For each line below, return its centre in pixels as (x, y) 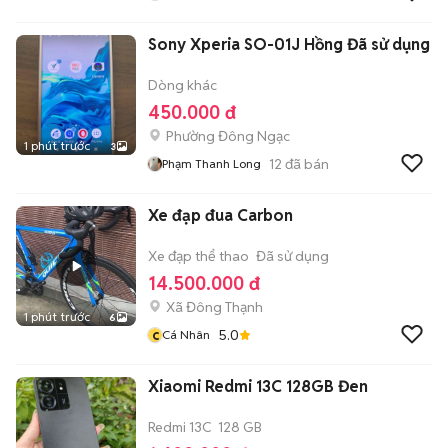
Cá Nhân (186, 334)
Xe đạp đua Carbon (220, 215)
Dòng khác (182, 85)
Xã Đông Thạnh (214, 307)
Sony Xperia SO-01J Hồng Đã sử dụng (289, 44)
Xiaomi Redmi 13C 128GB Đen (258, 386)
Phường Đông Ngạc (228, 136)
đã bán (305, 163)
